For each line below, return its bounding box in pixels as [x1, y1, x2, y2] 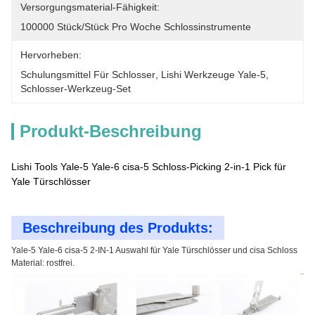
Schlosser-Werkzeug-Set [20, 83, 131, 94]
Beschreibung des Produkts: [22, 220, 213, 236]
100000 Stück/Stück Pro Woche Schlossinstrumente [20, 21, 251, 32]
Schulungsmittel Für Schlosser [20, 69, 155, 80]
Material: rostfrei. [11, 258, 75, 268]
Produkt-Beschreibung [20, 122, 202, 141]
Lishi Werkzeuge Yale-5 [161, 69, 266, 80]
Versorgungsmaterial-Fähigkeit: [20, 1, 160, 13]
